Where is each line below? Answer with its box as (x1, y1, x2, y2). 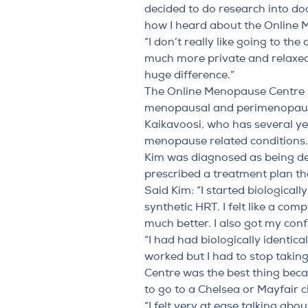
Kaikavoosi (144, 117, 201, 131)
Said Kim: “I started (144, 183, 247, 197)
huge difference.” (144, 67, 234, 82)
